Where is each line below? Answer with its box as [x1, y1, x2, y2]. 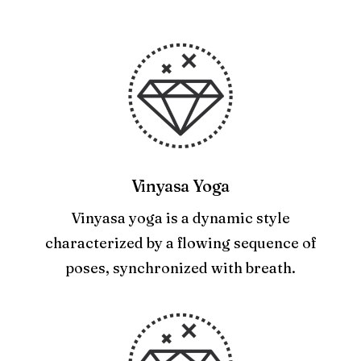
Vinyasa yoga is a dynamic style [71, 209, 290, 227]
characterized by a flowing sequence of [44, 234, 317, 252]
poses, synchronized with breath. [65, 259, 296, 277]
